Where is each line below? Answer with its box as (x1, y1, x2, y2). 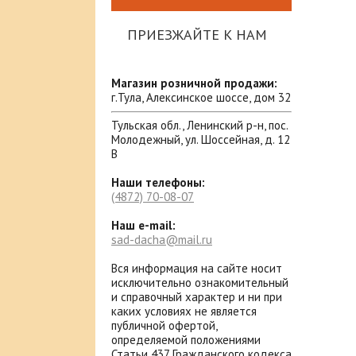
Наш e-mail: (111, 218, 176, 233)
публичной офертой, (111, 318, 217, 333)
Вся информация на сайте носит (111, 261, 282, 276)
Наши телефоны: (111, 175, 205, 190)
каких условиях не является (111, 304, 257, 319)
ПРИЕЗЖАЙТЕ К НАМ (127, 25, 267, 44)
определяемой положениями (111, 332, 261, 347)
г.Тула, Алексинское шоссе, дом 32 (111, 90, 291, 105)
